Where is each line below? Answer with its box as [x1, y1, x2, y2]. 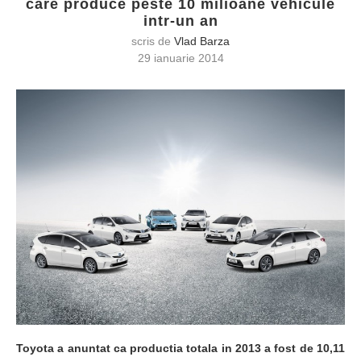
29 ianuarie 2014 [137, 52, 224, 64]
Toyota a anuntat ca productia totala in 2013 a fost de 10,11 [16, 341, 345, 355]
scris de [131, 35, 174, 48]
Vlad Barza [174, 35, 230, 48]
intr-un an [143, 13, 218, 29]
